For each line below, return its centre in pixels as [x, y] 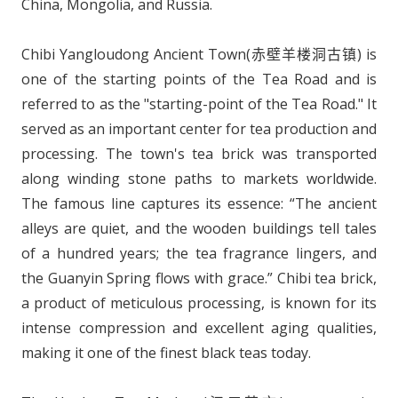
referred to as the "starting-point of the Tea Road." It [199, 104]
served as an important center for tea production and [199, 129]
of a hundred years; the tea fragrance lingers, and [199, 254]
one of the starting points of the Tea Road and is [199, 80]
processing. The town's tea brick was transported [199, 154]
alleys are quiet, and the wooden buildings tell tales [199, 229]
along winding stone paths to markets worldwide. [199, 179]
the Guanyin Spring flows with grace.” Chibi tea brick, [199, 279]
